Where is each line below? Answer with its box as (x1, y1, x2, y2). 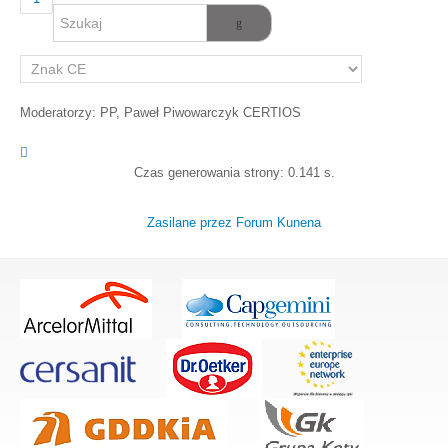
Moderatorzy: (20, 104, 100, 120)
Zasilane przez (147, 214, 232, 230)
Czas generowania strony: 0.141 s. (133, 164, 335, 180)
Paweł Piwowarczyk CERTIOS (124, 104, 301, 120)
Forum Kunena (236, 214, 321, 230)
